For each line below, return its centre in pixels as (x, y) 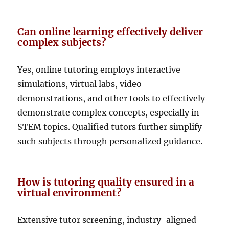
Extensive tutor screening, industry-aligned (107, 220)
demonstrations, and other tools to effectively (111, 98)
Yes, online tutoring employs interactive (99, 69)
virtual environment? (70, 192)
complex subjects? (62, 42)
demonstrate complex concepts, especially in (109, 112)
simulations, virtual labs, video (80, 84)
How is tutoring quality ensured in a (106, 182)
